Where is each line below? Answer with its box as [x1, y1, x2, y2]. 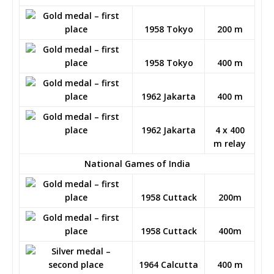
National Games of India [84, 157, 190, 169]
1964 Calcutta [139, 258, 198, 270]
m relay [213, 137, 246, 149]
